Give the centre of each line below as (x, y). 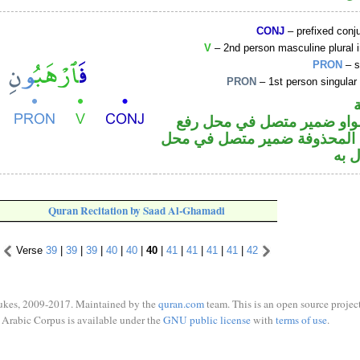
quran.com (181, 304)
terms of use (301, 319)
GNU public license (207, 319)
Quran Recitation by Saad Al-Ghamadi (137, 211)
